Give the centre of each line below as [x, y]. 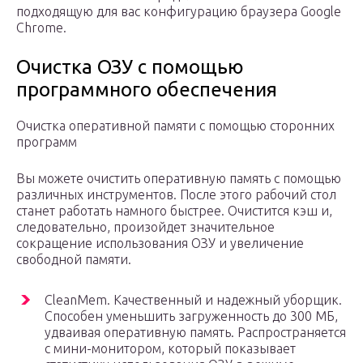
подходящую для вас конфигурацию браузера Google [179, 12]
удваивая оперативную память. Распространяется [195, 333]
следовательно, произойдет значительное [145, 227]
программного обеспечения [147, 90]
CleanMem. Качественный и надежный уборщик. [193, 300]
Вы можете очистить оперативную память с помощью [179, 179]
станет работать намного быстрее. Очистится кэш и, [174, 211]
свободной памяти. [74, 260]
